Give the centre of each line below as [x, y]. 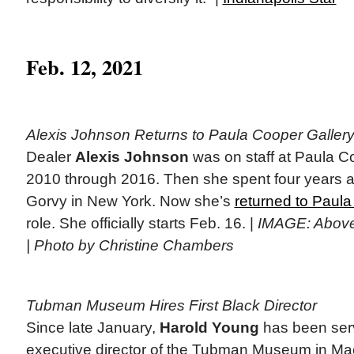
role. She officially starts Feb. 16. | [141, 223]
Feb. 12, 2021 [84, 66]
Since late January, [92, 327]
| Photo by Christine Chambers [130, 245]
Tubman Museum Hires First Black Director [171, 305]
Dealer [50, 156]
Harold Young [209, 327]
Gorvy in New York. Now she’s [130, 201]
